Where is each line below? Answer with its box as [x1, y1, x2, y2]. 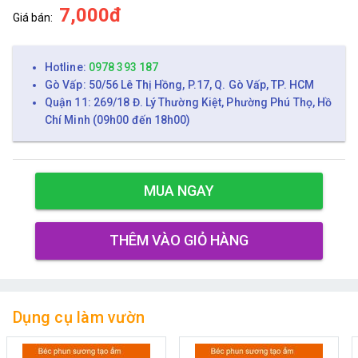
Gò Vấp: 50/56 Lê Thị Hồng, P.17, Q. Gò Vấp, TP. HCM [45, 78, 315, 91]
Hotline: [45, 60, 89, 74]
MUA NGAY [144, 182, 214, 200]
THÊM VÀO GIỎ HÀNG [109, 232, 249, 249]
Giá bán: [13, 10, 53, 24]
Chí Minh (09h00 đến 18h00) [45, 113, 191, 126]
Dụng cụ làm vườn [13, 307, 145, 327]
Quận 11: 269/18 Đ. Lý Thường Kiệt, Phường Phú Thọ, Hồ [45, 95, 332, 109]
